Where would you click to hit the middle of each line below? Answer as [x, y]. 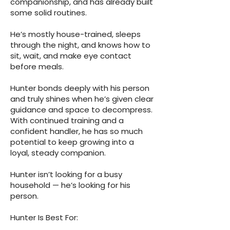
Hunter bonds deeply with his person [80, 88]
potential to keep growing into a [72, 142]
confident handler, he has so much [76, 131]
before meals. [37, 66]
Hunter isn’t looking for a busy [66, 174]
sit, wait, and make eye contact [71, 56]
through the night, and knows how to [80, 45]
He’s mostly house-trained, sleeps [75, 34]
